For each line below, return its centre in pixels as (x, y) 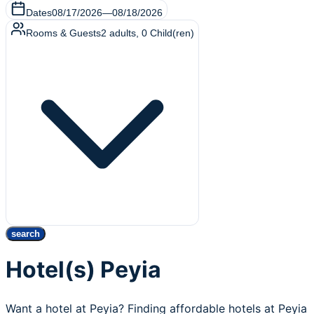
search (26, 234)
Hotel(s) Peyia (83, 270)
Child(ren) (172, 33)
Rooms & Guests (63, 33)
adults (123, 33)
